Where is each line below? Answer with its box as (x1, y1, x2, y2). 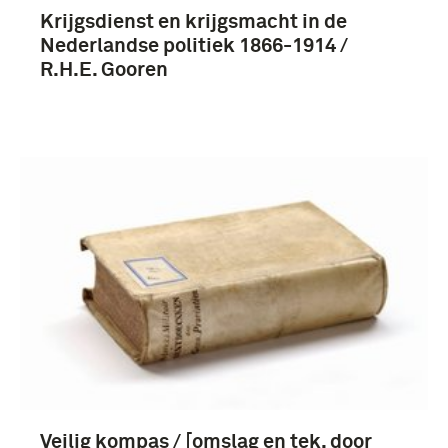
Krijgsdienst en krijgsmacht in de (40, 11, 347, 32)
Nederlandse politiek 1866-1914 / (40, 35, 348, 56)
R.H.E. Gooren (40, 59, 168, 80)
